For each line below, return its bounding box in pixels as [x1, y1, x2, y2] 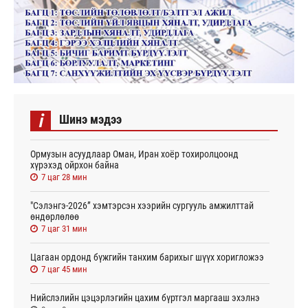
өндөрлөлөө [30, 210, 79, 222]
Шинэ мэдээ [59, 111, 122, 126]
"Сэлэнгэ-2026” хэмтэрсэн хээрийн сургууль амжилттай [30, 199, 254, 211]
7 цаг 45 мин [41, 263, 87, 274]
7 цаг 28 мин [41, 171, 87, 182]
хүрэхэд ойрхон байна [30, 159, 119, 170]
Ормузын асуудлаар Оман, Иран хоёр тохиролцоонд [30, 148, 239, 159]
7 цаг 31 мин [41, 223, 87, 234]
